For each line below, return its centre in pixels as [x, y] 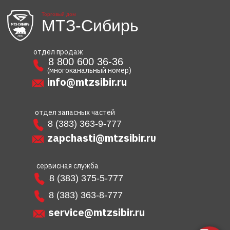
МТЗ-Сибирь [90, 26]
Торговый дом [59, 14]
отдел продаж [58, 52]
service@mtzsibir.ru [97, 213]
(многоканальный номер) [89, 71]
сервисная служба [68, 166]
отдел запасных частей [75, 113]
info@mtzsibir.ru [87, 82]
